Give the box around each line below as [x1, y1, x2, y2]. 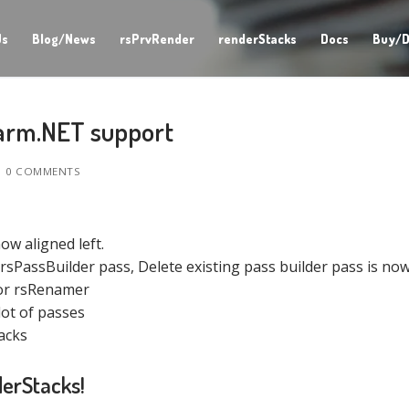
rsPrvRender [119, 30, 194, 47]
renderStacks [217, 30, 297, 47]
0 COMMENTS [2, 164, 80, 179]
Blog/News [31, 30, 96, 47]
